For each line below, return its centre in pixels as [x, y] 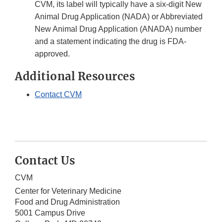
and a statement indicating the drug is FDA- [111, 42]
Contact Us [45, 161]
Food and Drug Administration [67, 202]
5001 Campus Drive [50, 213]
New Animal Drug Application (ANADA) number [118, 29]
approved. [52, 54]
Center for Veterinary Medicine [68, 191]
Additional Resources [75, 77]
